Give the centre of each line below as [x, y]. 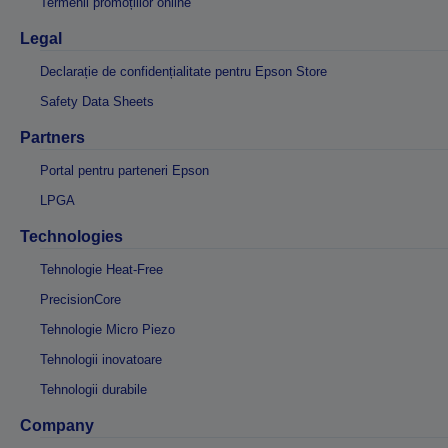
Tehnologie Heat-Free [101, 269]
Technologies [71, 236]
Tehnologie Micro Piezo [107, 329]
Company [57, 425]
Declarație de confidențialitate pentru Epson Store [183, 71]
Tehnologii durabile [93, 389]
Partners [52, 137]
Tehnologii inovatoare [101, 359]
